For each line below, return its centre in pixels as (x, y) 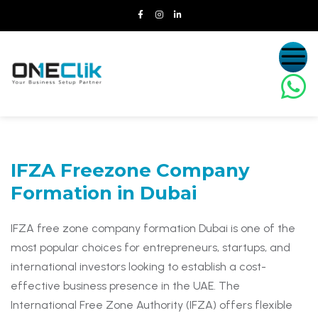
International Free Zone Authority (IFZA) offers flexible (152, 305)
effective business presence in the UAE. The (125, 286)
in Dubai (154, 193)
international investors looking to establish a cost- (138, 267)
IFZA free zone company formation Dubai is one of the (153, 228)
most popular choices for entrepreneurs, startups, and (150, 247)
